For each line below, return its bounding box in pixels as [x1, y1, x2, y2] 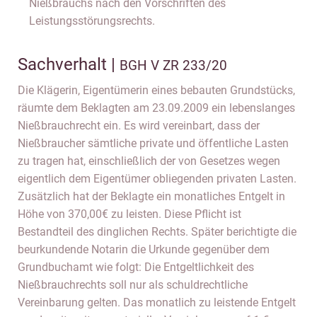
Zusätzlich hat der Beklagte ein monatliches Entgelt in [18, 190, 285, 203]
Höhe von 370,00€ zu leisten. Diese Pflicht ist [18, 207, 241, 221]
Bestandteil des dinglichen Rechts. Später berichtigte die [18, 225, 296, 238]
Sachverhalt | [18, 54, 120, 74]
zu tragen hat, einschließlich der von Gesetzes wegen [18, 154, 280, 168]
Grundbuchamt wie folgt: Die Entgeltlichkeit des [18, 260, 254, 274]
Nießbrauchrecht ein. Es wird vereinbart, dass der [18, 119, 260, 132]
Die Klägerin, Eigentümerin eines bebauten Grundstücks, [18, 83, 295, 97]
